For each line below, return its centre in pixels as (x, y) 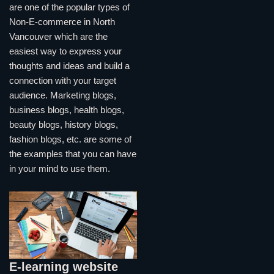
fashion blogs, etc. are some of (70, 139)
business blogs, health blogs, (67, 110)
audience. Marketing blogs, (63, 95)
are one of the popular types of (69, 7)
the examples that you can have (73, 154)
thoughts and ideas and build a (69, 66)
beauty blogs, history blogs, (64, 124)
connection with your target (63, 80)
